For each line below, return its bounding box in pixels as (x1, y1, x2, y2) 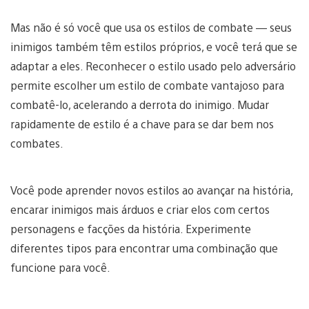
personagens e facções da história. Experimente (10, 221, 251, 236)
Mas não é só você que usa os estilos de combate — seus (10, 19, 292, 34)
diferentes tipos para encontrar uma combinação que (10, 240, 278, 255)
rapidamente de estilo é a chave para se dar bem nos (10, 116, 274, 131)
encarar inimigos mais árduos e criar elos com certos (10, 201, 270, 217)
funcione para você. (10, 259, 110, 275)
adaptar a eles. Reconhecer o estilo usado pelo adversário (10, 58, 296, 73)
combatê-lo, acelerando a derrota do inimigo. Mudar (10, 97, 269, 112)
